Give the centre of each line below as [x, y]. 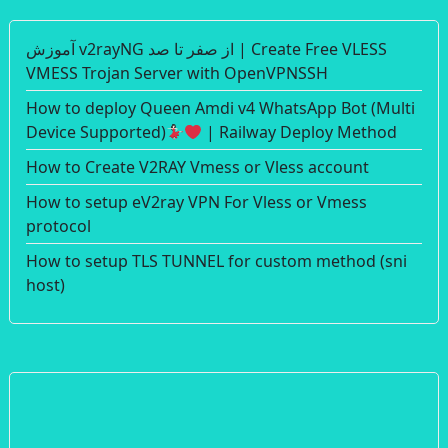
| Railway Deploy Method [300, 132]
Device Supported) [96, 132]
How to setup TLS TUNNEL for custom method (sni [216, 261]
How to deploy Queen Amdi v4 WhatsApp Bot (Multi [220, 108]
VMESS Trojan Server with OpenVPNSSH [177, 73]
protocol [58, 226]
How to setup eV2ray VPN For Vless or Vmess [196, 202]
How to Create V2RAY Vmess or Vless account [197, 167]
